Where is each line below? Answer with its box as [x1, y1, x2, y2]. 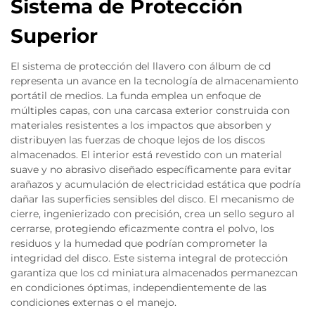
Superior [11, 24, 98, 48]
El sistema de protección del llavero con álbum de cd [11, 60, 271, 72]
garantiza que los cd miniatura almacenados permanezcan [11, 266, 297, 279]
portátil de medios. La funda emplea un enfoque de [11, 89, 261, 102]
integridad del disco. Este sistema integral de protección [11, 252, 288, 264]
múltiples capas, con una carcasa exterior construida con [11, 104, 290, 117]
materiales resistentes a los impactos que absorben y [11, 119, 271, 131]
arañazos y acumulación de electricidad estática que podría [11, 178, 301, 191]
